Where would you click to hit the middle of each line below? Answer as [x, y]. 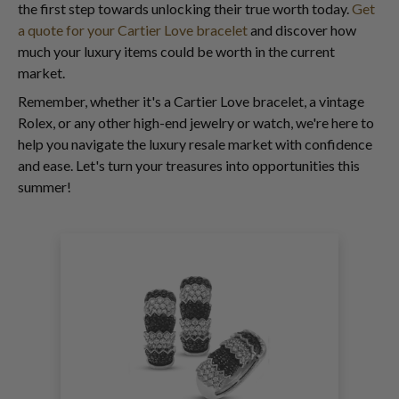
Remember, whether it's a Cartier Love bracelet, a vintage [191, 102]
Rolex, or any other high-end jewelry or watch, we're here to [196, 123]
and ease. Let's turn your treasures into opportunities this [189, 166]
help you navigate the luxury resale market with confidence [195, 144]
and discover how [302, 30]
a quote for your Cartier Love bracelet [133, 30]
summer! [45, 187]
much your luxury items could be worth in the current [176, 52]
